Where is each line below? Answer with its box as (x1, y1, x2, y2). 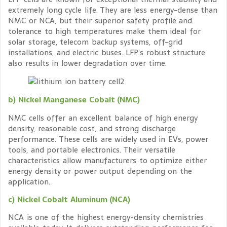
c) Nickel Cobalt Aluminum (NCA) (8, 193, 130, 206)
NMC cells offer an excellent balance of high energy (8, 111, 198, 124)
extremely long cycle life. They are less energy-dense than (8, 4, 217, 17)
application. (8, 175, 50, 188)
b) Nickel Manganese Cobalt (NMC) (8, 93, 140, 106)
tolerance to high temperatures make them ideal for (8, 25, 201, 38)
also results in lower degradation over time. (8, 57, 167, 70)
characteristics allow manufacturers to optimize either (8, 154, 207, 167)
